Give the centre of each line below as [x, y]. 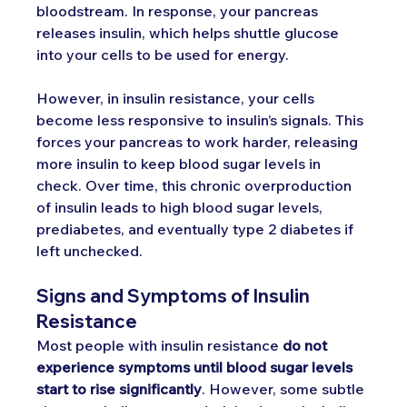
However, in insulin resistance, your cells [178, 98]
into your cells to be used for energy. [163, 54]
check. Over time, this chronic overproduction [196, 185]
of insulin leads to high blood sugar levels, [182, 207]
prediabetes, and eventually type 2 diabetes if [197, 228]
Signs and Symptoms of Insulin [175, 295]
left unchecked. [90, 250]
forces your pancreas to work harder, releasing [199, 141]
